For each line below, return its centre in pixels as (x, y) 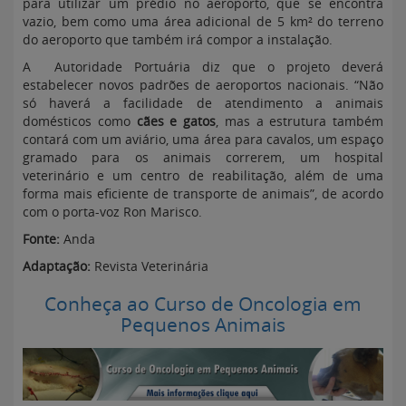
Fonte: (41, 239)
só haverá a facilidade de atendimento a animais (203, 103)
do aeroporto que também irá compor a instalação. (178, 39)
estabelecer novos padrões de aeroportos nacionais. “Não (203, 85)
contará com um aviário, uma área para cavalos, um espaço (203, 139)
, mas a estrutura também (300, 121)
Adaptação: (57, 266)
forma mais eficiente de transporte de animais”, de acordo (203, 193)
